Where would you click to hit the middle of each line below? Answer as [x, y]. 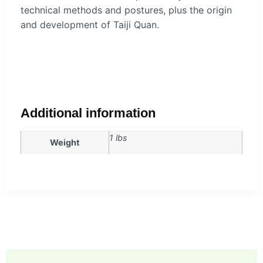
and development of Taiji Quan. [90, 24]
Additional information [88, 113]
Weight [65, 143]
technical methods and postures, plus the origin [126, 10]
